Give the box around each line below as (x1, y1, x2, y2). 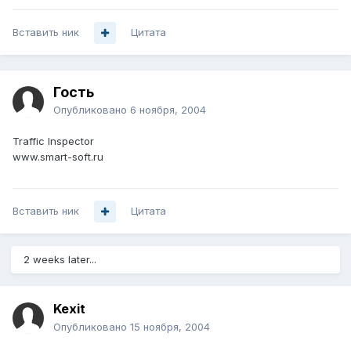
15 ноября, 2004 (130, 320, 210, 334)
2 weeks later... (24, 253, 96, 266)
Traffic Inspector (13, 135, 94, 148)
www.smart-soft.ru (13, 150, 103, 164)
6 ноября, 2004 (130, 103, 206, 117)
